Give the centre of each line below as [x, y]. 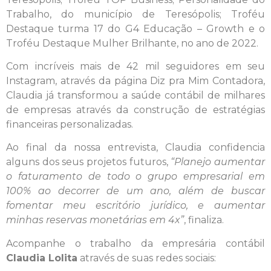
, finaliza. [204, 220]
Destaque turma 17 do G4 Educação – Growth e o [135, 28]
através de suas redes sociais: [147, 258]
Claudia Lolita [42, 258]
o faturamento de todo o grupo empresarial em [135, 177]
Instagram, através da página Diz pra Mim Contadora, [135, 80]
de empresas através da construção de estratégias [135, 109]
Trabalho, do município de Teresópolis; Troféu [135, 14]
